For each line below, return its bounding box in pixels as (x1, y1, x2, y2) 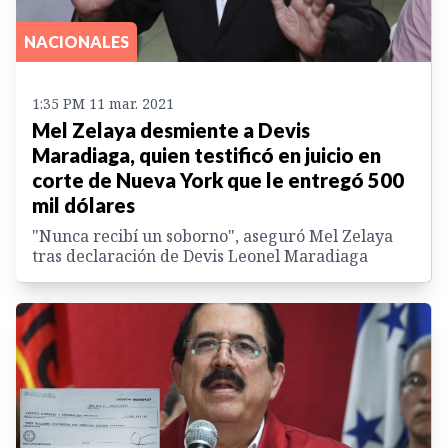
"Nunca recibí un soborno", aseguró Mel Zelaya (32, 224, 393, 247)
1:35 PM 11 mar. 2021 (32, 93, 174, 113)
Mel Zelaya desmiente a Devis (32, 117, 310, 142)
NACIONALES (24, 31, 129, 51)
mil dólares (32, 192, 135, 217)
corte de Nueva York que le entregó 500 (32, 167, 404, 192)
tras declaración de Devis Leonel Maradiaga (32, 244, 368, 267)
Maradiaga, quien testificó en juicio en (32, 142, 381, 167)
